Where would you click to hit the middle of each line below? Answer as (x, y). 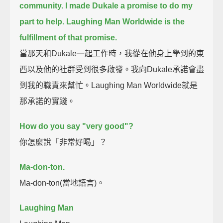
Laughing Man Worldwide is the (126, 21)
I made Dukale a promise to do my (129, 5)
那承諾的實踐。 (48, 101)
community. (42, 5)
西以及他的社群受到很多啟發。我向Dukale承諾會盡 (112, 69)
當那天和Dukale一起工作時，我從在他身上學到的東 (112, 53)
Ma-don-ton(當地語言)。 (62, 183)
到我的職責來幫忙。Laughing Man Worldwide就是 (109, 85)
